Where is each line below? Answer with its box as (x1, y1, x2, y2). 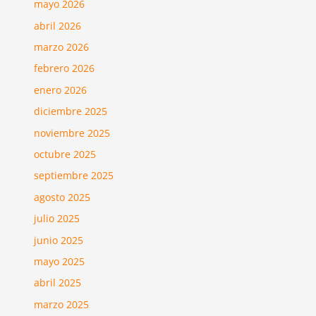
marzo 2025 (34, 297, 90, 311)
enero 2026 (34, 83, 87, 97)
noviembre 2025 (34, 126, 111, 140)
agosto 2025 (34, 190, 91, 204)
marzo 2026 (34, 39, 90, 54)
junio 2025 (34, 233, 84, 247)
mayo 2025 (34, 254, 85, 268)
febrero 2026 (34, 61, 95, 75)
